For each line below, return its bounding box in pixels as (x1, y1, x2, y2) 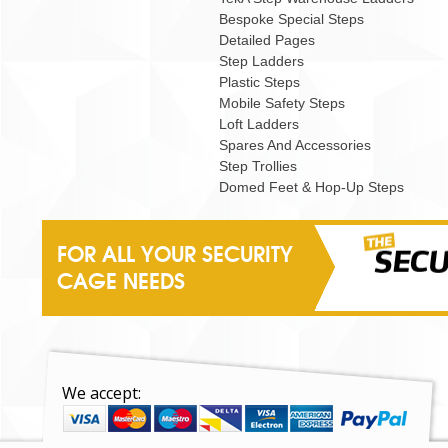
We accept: (62, 382, 141, 404)
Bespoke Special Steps (219, 11, 364, 27)
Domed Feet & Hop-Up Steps (219, 179, 404, 195)
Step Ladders (219, 53, 304, 69)
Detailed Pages (219, 32, 315, 48)
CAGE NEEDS (57, 268, 185, 295)
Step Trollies (219, 158, 297, 174)
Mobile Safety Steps (219, 95, 345, 111)
